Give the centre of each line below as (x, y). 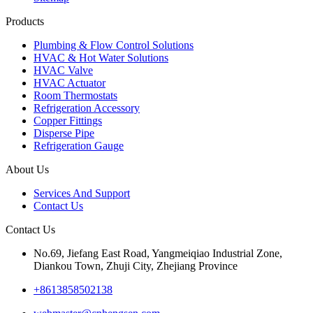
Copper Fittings (68, 120)
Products (25, 21)
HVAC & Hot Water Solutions (101, 57)
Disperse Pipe (64, 133)
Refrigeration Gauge (79, 145)
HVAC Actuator (70, 82)
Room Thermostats (75, 95)
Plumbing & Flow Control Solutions (114, 45)
